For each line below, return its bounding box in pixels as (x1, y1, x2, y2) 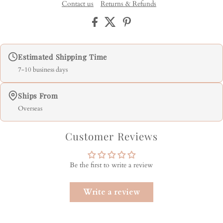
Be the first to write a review (70, 161, 153, 170)
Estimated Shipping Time (18, 52, 107, 62)
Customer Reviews (65, 129, 158, 143)
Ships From (18, 91, 58, 101)
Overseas (18, 105, 43, 113)
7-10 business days (18, 66, 68, 75)
